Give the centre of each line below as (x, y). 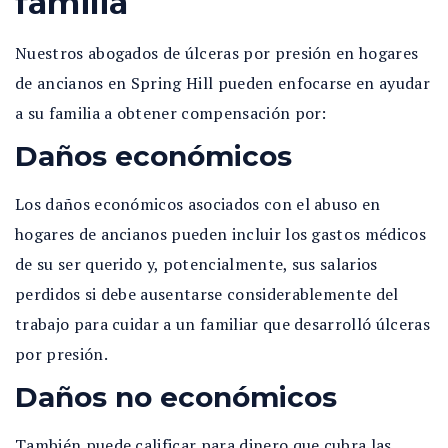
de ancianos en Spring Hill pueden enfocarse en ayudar (222, 83)
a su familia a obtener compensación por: (171, 113)
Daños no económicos (176, 397)
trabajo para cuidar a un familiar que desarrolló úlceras (222, 324)
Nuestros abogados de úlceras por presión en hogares (217, 53)
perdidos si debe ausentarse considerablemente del (207, 294)
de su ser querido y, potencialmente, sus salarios (196, 264)
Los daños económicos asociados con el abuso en (198, 204)
